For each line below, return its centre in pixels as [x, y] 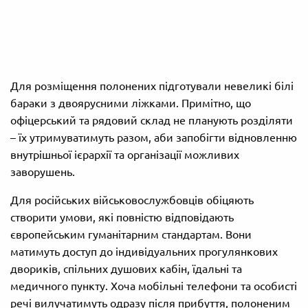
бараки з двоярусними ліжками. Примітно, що [131, 103]
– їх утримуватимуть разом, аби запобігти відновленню [154, 138]
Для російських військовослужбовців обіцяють [132, 200]
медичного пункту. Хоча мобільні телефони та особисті [154, 286]
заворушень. [43, 172]
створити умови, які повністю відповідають [122, 218]
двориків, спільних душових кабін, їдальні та [126, 269]
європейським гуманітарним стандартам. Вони [131, 235]
